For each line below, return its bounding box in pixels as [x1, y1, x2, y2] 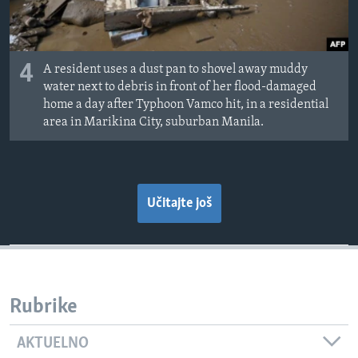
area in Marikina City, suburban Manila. [43, 116, 264, 129]
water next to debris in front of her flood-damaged [43, 81, 316, 94]
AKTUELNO [17, 335, 89, 352]
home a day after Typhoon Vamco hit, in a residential [43, 98, 328, 112]
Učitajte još [146, 196, 212, 212]
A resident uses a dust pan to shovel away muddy [43, 63, 308, 77]
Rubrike [10, 296, 78, 319]
